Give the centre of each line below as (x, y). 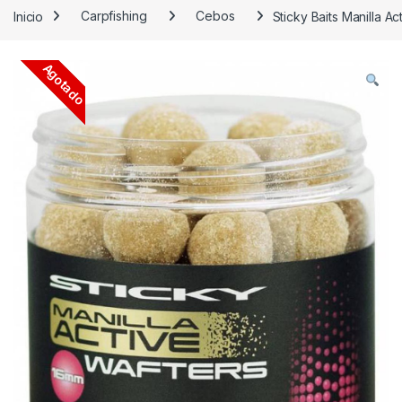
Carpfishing (114, 16)
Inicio (29, 16)
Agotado (64, 83)
